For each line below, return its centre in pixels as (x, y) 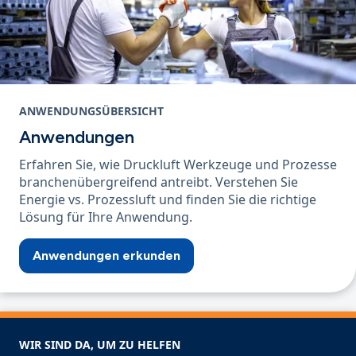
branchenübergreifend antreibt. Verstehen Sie (159, 182)
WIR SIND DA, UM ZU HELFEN (100, 344)
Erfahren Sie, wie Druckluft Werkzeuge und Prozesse (178, 164)
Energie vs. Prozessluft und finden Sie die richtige (168, 199)
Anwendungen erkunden (106, 255)
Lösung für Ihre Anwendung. (106, 217)
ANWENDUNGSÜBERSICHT (91, 110)
